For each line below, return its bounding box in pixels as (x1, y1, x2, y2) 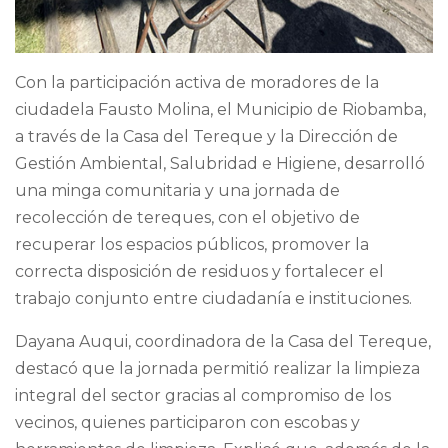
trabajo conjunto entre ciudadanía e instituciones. (15, 289, 412, 309)
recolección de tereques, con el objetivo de (15, 208, 360, 228)
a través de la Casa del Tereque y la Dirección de (15, 127, 398, 147)
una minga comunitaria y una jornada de (15, 181, 340, 201)
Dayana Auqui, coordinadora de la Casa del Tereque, (15, 332, 431, 352)
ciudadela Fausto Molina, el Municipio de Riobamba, (15, 100, 426, 120)
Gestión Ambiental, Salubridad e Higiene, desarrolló (15, 154, 425, 174)
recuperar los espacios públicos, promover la (15, 235, 369, 255)
